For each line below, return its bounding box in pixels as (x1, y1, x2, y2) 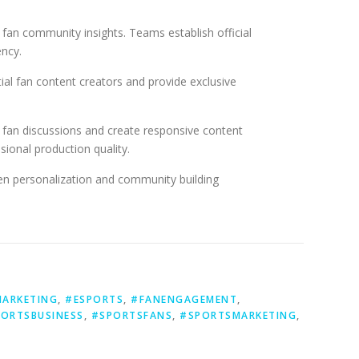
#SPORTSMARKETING (179, 309, 296, 322)
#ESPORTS (65, 292, 123, 306)
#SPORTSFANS (91, 309, 172, 322)
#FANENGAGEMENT (131, 292, 237, 306)
